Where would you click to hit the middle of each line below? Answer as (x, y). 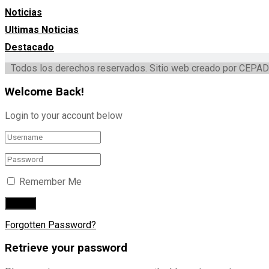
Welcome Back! (44, 92)
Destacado (29, 47)
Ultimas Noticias (42, 30)
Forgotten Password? (50, 225)
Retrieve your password (66, 248)
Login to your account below (64, 115)
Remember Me (50, 181)
